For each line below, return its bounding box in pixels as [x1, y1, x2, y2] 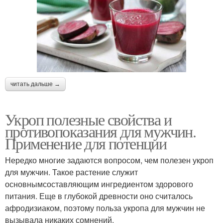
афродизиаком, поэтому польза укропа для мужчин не [5, 202, 205, 214]
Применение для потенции [5, 132, 167, 154]
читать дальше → [10, 80, 60, 88]
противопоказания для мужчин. [5, 120, 196, 142]
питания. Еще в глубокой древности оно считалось [5, 190, 193, 202]
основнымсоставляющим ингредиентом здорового [5, 178, 193, 190]
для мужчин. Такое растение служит [5, 166, 138, 178]
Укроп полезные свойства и [5, 108, 171, 130]
